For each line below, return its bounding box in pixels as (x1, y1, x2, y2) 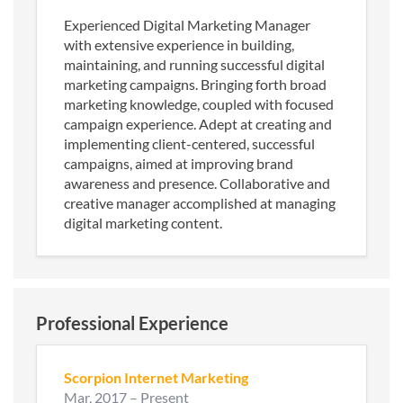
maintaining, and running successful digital (64, 55, 325, 73)
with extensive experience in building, (64, 35, 294, 53)
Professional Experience (36, 311, 228, 334)
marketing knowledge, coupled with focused (64, 94, 334, 112)
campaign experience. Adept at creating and (64, 114, 332, 132)
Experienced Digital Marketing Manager (64, 15, 310, 33)
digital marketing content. (64, 213, 222, 231)
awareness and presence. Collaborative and (64, 174, 330, 192)
